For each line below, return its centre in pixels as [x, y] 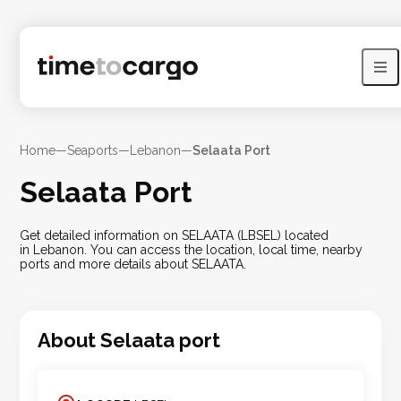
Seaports [93, 150]
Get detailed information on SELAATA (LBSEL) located [175, 236]
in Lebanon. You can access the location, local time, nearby [192, 250]
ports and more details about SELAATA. [133, 264]
